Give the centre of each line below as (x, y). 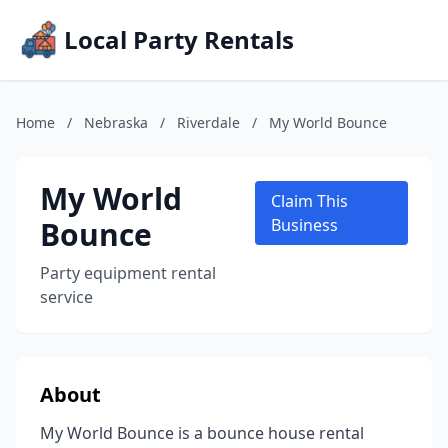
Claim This (309, 201)
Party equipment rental (128, 273)
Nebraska (116, 122)
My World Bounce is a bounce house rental (202, 433)
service (66, 297)
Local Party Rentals (179, 39)
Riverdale (208, 122)
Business (304, 225)
